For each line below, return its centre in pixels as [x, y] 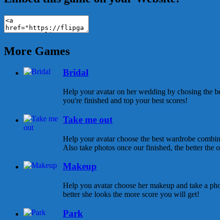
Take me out [88, 119]
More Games [37, 51]
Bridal [76, 73]
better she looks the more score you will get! [131, 194]
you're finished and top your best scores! [125, 101]
